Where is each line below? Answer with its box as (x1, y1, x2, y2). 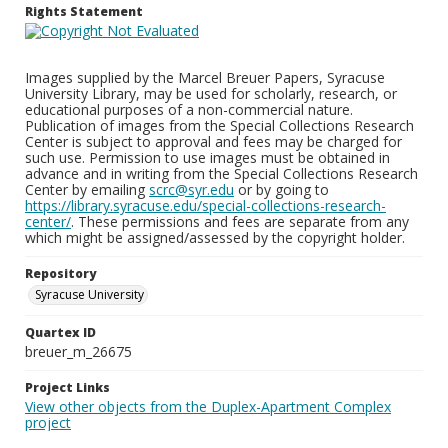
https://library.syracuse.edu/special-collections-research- (25, 196, 386, 215)
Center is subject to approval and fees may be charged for (25, 132, 402, 151)
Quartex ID (25, 324, 96, 341)
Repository (25, 265, 96, 282)
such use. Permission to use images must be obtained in (25, 148, 390, 167)
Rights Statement (25, 3, 143, 20)
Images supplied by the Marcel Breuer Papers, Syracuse (25, 68, 385, 87)
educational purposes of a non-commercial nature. (25, 100, 353, 119)
